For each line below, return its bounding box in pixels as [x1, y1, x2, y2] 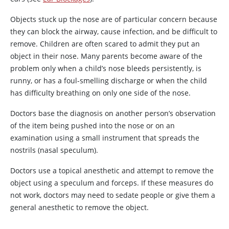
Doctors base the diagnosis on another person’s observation [10, 108, 216, 118]
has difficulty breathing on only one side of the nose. [10, 88, 191, 98]
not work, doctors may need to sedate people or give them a [10, 190, 215, 200]
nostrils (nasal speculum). [10, 145, 98, 155]
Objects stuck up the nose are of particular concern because [10, 14, 217, 24]
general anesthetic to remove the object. [10, 202, 149, 212]
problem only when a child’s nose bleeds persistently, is [10, 63, 201, 73]
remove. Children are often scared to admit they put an [10, 39, 200, 49]
